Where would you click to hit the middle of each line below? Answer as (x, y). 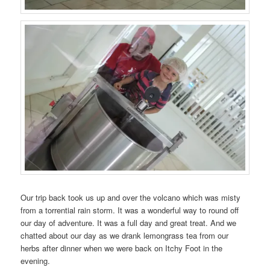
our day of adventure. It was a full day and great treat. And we (129, 222)
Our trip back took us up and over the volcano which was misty (131, 197)
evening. (36, 260)
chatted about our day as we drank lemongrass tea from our (125, 235)
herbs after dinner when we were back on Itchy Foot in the (122, 248)
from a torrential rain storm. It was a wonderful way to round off (130, 210)
